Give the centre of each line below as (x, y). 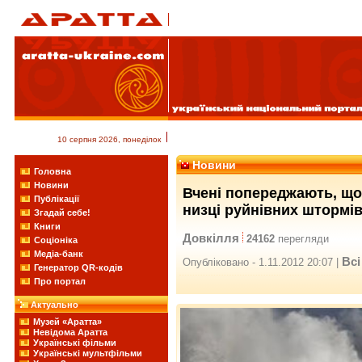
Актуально (55, 305)
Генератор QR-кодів (78, 267)
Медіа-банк (59, 254)
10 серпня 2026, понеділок (109, 139)
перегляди (302, 238)
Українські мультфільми (88, 353)
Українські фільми (75, 343)
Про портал (60, 281)
